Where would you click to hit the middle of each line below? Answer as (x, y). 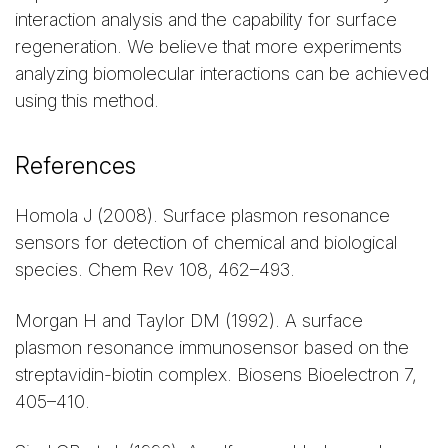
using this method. (87, 101)
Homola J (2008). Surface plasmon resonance (202, 216)
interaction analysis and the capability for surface (206, 20)
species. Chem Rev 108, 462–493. (155, 270)
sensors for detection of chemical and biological (206, 243)
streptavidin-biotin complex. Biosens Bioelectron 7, (216, 374)
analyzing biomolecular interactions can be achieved (222, 74)
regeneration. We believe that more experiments (208, 47)
